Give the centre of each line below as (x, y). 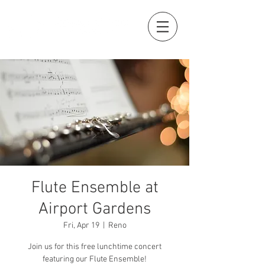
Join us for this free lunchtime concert (95, 247)
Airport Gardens (95, 209)
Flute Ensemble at (95, 188)
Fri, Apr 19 (81, 226)
